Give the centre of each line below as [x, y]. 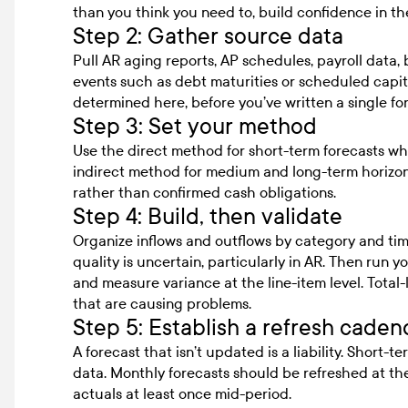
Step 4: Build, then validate [208, 216]
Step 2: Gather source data [208, 36]
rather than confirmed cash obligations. [204, 192]
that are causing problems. [162, 303]
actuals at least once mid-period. [182, 393]
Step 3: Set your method [195, 126]
